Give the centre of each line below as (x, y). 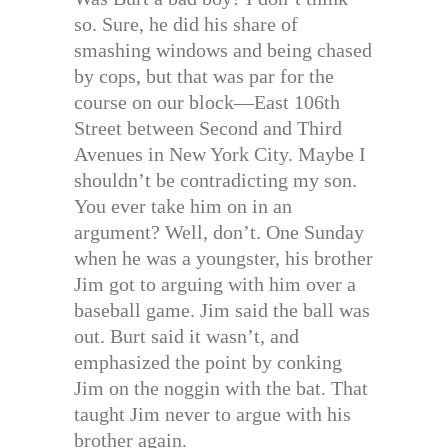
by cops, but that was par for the (204, 76)
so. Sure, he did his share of (186, 24)
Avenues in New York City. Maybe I (220, 154)
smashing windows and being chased (223, 50)
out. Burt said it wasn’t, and (186, 336)
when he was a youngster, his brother (223, 258)
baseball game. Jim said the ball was (222, 310)
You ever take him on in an (183, 206)
